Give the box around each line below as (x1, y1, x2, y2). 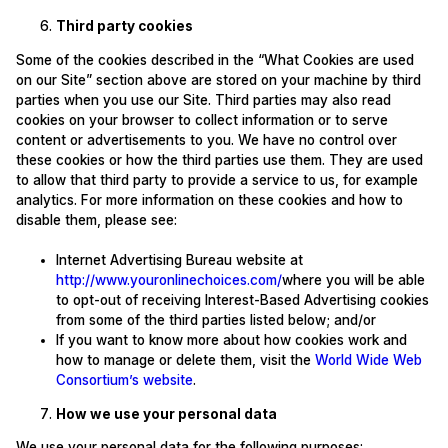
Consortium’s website (55, 372, 193, 389)
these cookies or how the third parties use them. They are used (15, 151, 423, 168)
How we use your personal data (55, 405, 277, 422)
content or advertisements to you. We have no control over (15, 131, 397, 148)
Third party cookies (55, 18, 193, 35)
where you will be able (281, 272, 425, 289)
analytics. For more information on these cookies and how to (15, 191, 403, 208)
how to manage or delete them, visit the (55, 352, 315, 369)
